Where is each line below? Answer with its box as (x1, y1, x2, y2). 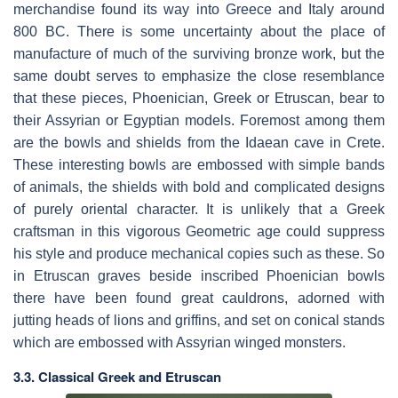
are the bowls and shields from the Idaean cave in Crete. (13, 135, 385, 151)
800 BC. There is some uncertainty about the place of (13, 24, 385, 40)
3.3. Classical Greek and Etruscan (13, 367, 221, 387)
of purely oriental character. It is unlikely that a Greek (13, 202, 385, 218)
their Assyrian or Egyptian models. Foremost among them (13, 113, 385, 129)
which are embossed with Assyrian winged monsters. (13, 335, 346, 351)
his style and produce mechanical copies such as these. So (13, 246, 385, 262)
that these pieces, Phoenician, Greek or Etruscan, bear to (13, 91, 385, 107)
